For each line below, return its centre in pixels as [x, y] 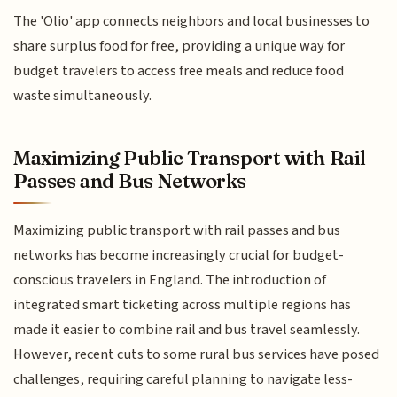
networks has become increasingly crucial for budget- [179, 255]
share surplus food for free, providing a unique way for [179, 47]
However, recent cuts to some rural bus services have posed [197, 354]
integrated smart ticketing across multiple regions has [183, 304]
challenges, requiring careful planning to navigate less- [183, 379]
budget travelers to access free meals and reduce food [179, 71]
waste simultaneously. [83, 96]
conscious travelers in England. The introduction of [170, 280]
